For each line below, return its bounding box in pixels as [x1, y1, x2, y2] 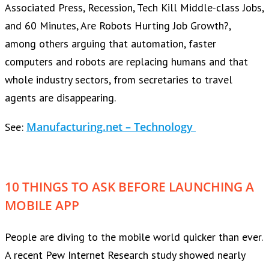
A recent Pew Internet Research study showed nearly [5, 247, 245, 262]
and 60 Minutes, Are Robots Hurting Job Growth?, [5, 19, 231, 33]
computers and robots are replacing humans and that [5, 55, 248, 69]
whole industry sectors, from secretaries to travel [5, 73, 232, 87]
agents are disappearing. [5, 91, 116, 105]
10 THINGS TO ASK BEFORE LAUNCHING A [5, 178, 254, 196]
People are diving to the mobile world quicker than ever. [5, 229, 262, 244]
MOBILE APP [5, 196, 79, 214]
